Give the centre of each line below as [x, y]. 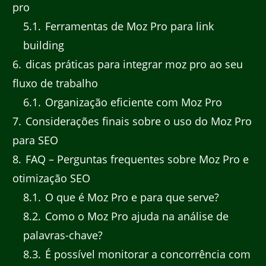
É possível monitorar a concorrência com [146, 254]
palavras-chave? [63, 235]
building [44, 45]
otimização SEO [51, 178]
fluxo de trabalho [55, 83]
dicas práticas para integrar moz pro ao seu [133, 64]
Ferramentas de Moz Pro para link [128, 26]
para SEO [35, 140]
